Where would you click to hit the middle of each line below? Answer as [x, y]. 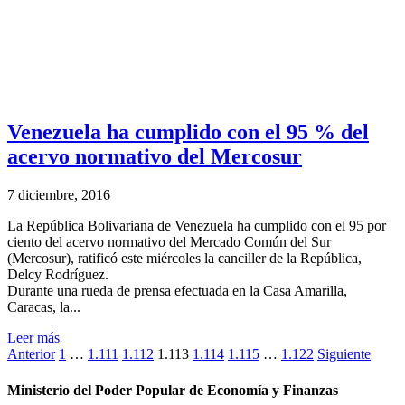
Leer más [33, 338]
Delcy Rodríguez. [58, 275]
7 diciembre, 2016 [59, 195]
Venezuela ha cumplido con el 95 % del [188, 132]
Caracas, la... [44, 307]
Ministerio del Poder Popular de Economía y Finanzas [173, 390]
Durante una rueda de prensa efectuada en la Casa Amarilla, [177, 291]
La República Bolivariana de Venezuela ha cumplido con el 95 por [197, 226]
